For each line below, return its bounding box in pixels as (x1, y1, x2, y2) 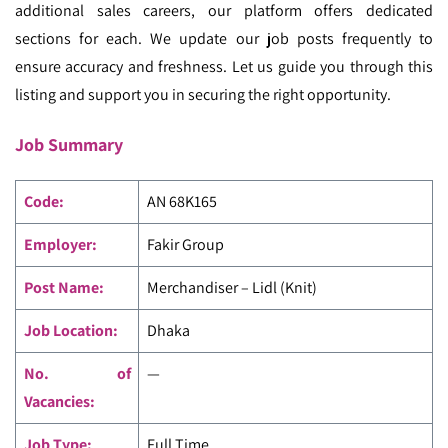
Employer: (23, 234, 97, 255)
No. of (23, 363, 131, 384)
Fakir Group (146, 234, 224, 255)
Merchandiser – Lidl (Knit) (146, 277, 317, 298)
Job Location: (23, 320, 118, 341)
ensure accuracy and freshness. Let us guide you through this (15, 56, 433, 77)
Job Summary (15, 133, 123, 156)
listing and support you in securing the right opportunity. (15, 84, 391, 105)
